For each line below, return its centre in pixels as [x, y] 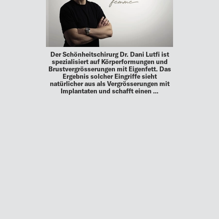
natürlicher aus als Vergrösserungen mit [109, 83]
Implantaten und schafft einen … [109, 91]
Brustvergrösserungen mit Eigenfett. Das [109, 69]
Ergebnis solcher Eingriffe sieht [109, 76]
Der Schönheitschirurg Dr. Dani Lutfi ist [109, 54]
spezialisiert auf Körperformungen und [109, 61]
